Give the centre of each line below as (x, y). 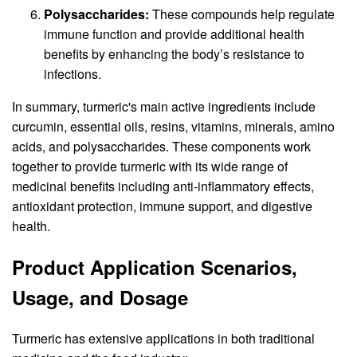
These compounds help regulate (242, 14)
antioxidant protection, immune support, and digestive (162, 206)
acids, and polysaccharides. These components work (161, 146)
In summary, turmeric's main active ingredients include (164, 106)
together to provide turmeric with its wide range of (150, 166)
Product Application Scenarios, (155, 267)
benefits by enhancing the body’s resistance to (174, 53)
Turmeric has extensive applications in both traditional (163, 338)
